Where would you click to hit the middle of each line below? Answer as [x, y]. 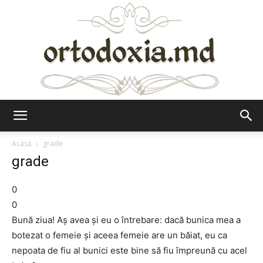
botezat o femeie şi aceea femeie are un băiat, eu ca [119, 235]
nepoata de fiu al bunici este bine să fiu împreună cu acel [129, 250]
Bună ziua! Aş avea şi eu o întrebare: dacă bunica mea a [126, 220]
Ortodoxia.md [157, 125]
